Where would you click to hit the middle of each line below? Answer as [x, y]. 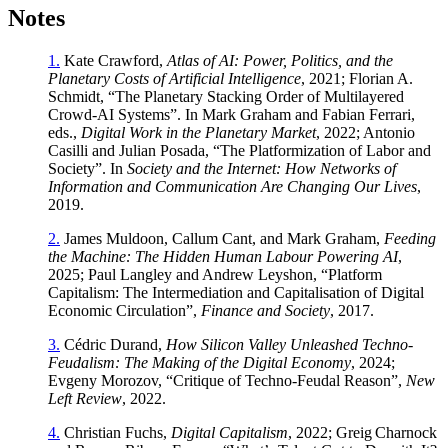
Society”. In [87, 168]
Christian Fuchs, [115, 432]
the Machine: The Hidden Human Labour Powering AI [223, 256]
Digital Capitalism [229, 432]
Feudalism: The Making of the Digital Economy [199, 362]
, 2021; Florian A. [357, 78]
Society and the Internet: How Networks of [261, 168]
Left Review [85, 398]
